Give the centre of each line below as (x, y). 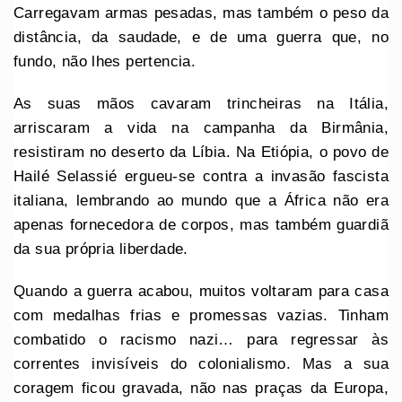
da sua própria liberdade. (101, 249)
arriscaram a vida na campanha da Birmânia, (201, 127)
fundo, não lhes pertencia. (105, 61)
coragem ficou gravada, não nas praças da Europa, (201, 388)
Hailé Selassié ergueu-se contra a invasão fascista (201, 176)
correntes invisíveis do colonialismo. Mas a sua (201, 363)
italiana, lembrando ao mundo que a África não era (201, 200)
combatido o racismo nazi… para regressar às (201, 339)
